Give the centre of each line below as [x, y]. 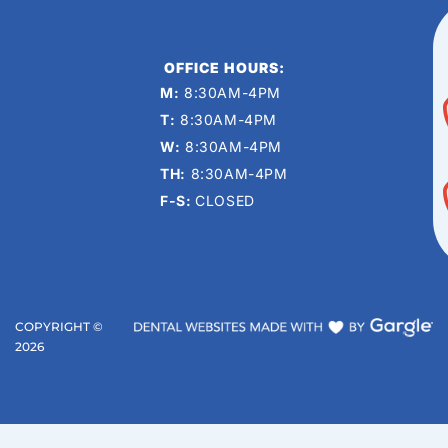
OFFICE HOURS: [224, 67]
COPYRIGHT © [59, 327]
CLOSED [225, 200]
